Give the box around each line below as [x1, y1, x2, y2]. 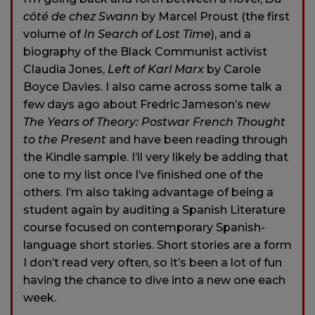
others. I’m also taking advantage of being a [23, 186, 274, 200]
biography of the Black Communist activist [23, 45, 267, 59]
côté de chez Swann [23, 10, 139, 24]
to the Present [23, 133, 109, 147]
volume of [23, 27, 84, 41]
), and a [211, 27, 251, 41]
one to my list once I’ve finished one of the [23, 168, 263, 182]
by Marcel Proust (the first [139, 10, 290, 24]
